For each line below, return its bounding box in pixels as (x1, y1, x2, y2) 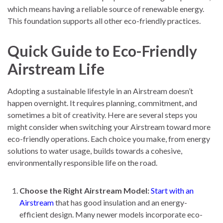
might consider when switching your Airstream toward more (7, 121, 211, 131)
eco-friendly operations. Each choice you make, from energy (7, 133, 210, 143)
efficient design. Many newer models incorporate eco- (19, 209, 203, 219)
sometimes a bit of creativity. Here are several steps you (7, 110, 197, 119)
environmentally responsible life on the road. (7, 157, 157, 167)
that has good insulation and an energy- (54, 197, 187, 207)
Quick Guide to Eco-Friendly (7, 41, 197, 60)
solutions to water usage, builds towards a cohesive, (7, 145, 182, 155)
